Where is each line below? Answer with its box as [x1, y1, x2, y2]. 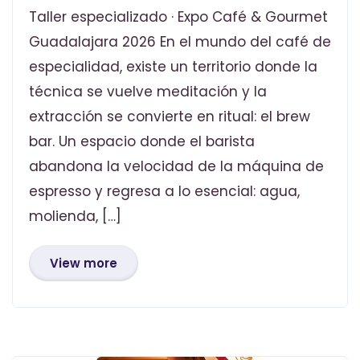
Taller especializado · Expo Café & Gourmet [29, 6, 328, 27]
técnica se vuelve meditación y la [29, 81, 267, 101]
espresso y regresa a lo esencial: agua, [29, 181, 300, 201]
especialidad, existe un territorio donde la [29, 56, 317, 76]
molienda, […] [29, 206, 121, 226]
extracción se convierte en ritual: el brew [29, 106, 310, 126]
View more [50, 254, 117, 272]
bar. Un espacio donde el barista [29, 131, 255, 151]
